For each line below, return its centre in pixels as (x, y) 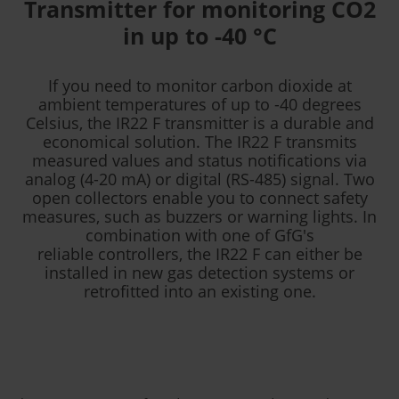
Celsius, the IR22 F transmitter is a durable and (199, 123)
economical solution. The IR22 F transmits (199, 142)
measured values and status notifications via (199, 160)
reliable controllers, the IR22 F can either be (199, 254)
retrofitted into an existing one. (199, 291)
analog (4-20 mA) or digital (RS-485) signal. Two (199, 179)
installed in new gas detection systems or (199, 273)
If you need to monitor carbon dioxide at (199, 85)
